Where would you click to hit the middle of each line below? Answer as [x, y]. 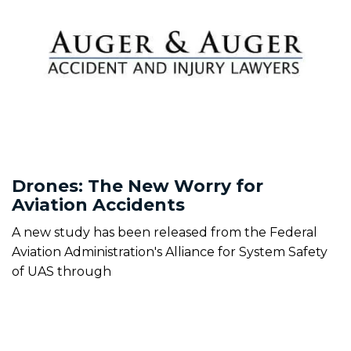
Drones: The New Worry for [138, 186]
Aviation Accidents [98, 204]
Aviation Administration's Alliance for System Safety [170, 251]
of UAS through [62, 271]
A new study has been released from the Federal [165, 232]
